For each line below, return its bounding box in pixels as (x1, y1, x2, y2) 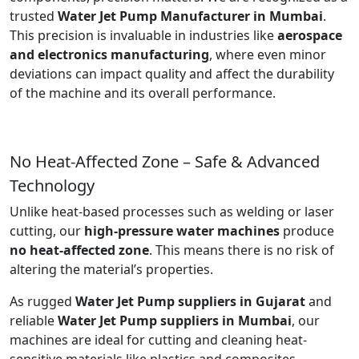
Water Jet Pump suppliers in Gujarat (75, 292, 305, 310)
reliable (10, 311, 54, 329)
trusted (10, 6, 58, 25)
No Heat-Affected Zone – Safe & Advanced (10, 150, 320, 172)
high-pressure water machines (84, 221, 280, 240)
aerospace (277, 26, 342, 44)
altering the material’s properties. (10, 260, 213, 278)
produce (280, 221, 334, 240)
